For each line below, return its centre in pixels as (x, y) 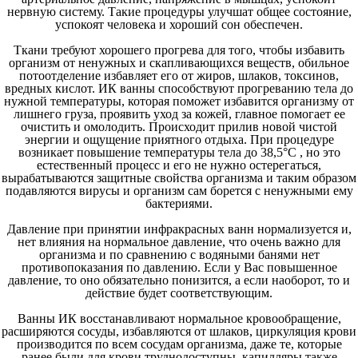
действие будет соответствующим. (179, 293)
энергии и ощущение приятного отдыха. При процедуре (179, 139)
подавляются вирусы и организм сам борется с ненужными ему (179, 191)
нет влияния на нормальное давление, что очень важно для (179, 242)
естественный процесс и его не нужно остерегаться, (179, 165)
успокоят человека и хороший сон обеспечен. (179, 24)
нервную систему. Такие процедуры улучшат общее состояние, (179, 12)
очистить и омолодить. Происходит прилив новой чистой (179, 127)
